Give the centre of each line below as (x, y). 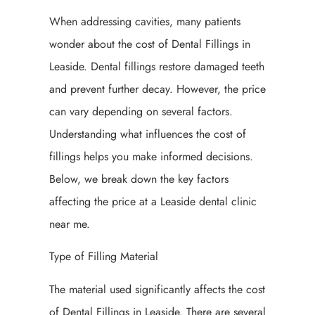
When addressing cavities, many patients (145, 21)
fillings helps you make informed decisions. (151, 156)
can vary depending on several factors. (141, 111)
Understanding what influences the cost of (148, 134)
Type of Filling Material (104, 257)
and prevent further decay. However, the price (157, 89)
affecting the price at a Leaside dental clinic (153, 201)
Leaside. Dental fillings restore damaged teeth (157, 66)
